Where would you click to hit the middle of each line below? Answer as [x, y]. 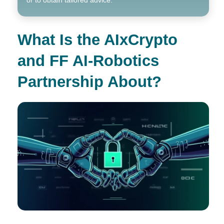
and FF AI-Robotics [88, 60]
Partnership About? [89, 81]
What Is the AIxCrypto [97, 39]
